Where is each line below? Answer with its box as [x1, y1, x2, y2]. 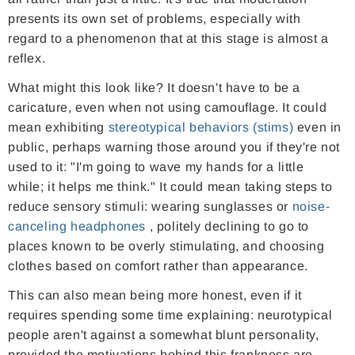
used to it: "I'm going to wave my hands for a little [8, 160, 304, 174]
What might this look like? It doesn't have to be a [8, 81, 301, 95]
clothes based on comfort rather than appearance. [8, 259, 308, 273]
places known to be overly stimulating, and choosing [8, 239, 325, 254]
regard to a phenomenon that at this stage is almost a [8, 32, 329, 46]
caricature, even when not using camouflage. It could [8, 101, 327, 115]
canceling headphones [8, 219, 147, 234]
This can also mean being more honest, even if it [8, 288, 302, 303]
